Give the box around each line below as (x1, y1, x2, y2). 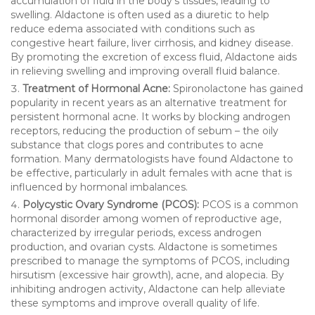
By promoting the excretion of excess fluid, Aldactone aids (11, 50, 297, 63)
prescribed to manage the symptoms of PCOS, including (11, 254, 290, 267)
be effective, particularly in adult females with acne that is (11, 166, 292, 179)
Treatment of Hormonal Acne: (22, 82, 170, 95)
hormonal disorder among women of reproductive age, (11, 212, 281, 225)
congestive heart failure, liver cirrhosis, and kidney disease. (11, 36, 293, 49)
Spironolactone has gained (170, 82, 303, 95)
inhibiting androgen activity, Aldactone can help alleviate (11, 282, 285, 295)
